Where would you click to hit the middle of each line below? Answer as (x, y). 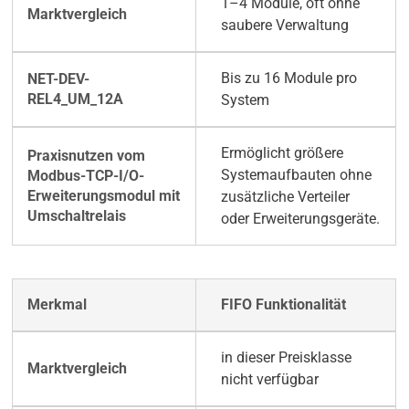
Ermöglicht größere (282, 153)
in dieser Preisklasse (286, 358)
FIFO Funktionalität (283, 305)
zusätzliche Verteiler (285, 197)
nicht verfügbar (269, 380)
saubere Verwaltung (284, 26)
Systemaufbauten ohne (296, 175)
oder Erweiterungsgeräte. (300, 219)
